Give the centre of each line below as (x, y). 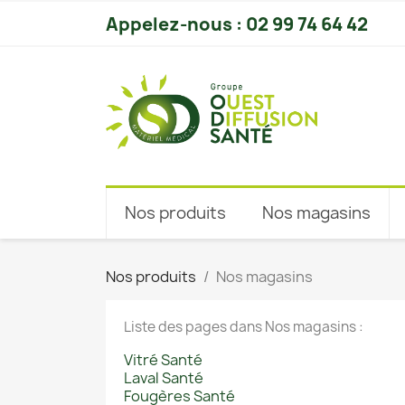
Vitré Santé (163, 360)
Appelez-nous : (176, 24)
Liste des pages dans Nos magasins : (244, 327)
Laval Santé (164, 378)
